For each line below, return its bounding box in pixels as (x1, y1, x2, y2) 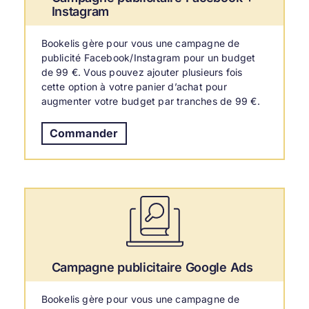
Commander (49, 126, 119, 141)
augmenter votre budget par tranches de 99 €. (41, 95, 260, 108)
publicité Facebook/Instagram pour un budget (41, 52, 256, 64)
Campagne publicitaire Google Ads (51, 260, 253, 275)
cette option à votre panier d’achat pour (41, 81, 227, 93)
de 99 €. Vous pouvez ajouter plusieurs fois (41, 66, 243, 79)
